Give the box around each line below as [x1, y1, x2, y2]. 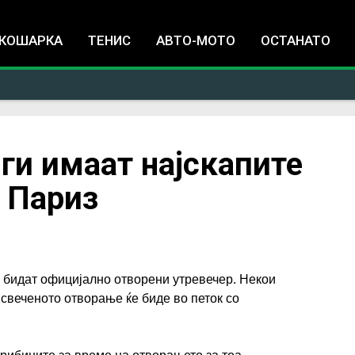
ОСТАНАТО [261, 32, 330, 48]
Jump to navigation [125, 3, 230, 18]
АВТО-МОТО [156, 32, 235, 48]
